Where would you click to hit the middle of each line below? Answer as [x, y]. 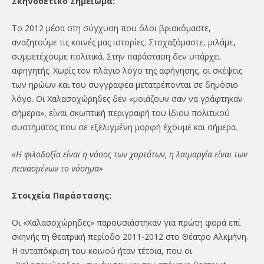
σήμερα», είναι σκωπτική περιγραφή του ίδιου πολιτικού [121, 113]
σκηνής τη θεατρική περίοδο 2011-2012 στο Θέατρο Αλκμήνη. [130, 236]
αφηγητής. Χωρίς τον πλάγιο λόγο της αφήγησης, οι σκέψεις [127, 70]
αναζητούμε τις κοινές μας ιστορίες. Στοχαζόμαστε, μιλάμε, [123, 42]
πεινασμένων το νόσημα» [57, 168]
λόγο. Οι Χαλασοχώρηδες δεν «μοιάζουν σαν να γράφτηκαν [127, 98]
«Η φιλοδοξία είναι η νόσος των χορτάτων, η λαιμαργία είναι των [129, 154]
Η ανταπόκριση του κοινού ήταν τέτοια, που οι [102, 250]
